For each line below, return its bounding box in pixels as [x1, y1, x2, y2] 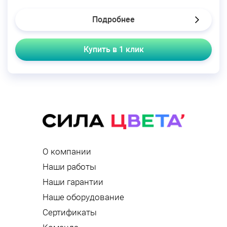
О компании [43, 146, 91, 157]
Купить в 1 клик [83, 44, 144, 54]
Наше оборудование [43, 192, 124, 203]
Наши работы [43, 162, 96, 172]
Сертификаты [43, 207, 97, 218]
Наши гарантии [43, 177, 103, 187]
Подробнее [92, 14, 135, 24]
